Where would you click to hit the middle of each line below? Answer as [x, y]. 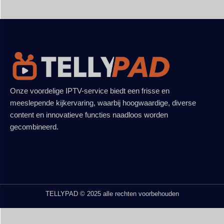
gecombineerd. [34, 127]
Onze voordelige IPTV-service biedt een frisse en [90, 91]
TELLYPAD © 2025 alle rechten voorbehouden [112, 194]
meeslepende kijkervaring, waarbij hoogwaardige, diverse [103, 103]
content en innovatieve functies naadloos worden [89, 115]
